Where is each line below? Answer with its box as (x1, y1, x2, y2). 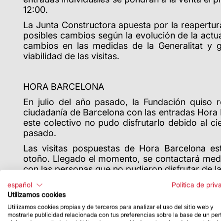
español (7, 181, 32, 189)
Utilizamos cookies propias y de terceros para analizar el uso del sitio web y (7, 203, 214, 211)
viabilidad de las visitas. (23, 50, 119, 61)
